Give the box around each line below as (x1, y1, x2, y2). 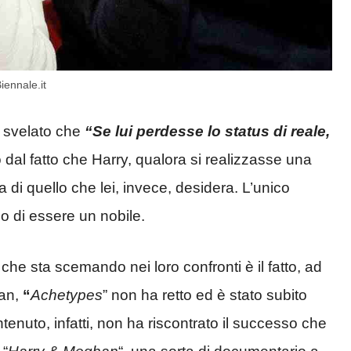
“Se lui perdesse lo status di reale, (85, 123, 330, 140)
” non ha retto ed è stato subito (103, 286, 307, 303)
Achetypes (31, 286, 103, 303)
